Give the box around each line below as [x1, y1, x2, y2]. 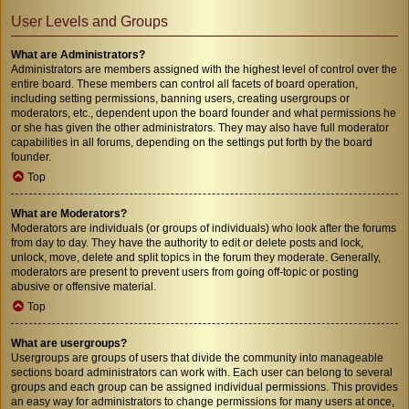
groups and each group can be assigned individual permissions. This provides [11, 380, 398, 393]
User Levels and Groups [11, 13, 168, 29]
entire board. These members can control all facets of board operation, [11, 77, 358, 90]
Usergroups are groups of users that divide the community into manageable [11, 351, 383, 364]
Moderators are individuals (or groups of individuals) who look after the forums [11, 221, 396, 235]
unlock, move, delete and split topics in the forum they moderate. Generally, [11, 250, 381, 264]
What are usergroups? [11, 336, 127, 350]
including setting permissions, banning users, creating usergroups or [11, 91, 350, 105]
